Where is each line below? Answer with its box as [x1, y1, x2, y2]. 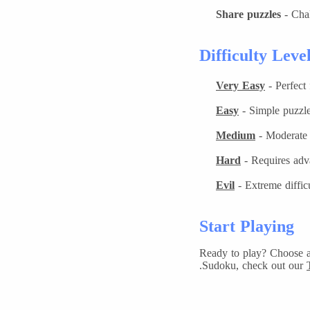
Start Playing [199, 217, 294, 235]
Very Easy [216, 80, 265, 91]
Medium [216, 129, 255, 141]
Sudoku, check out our [202, 259, 307, 271]
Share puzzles [216, 8, 281, 20]
